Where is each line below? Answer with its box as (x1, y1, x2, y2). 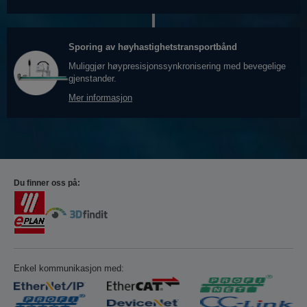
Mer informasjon (69, 93, 132, 103)
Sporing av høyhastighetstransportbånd (69, 42, 237, 53)
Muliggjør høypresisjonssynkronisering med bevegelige (69, 61, 286, 72)
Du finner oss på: (14, 178, 80, 188)
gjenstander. (69, 73, 116, 84)
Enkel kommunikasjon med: (14, 263, 124, 274)
